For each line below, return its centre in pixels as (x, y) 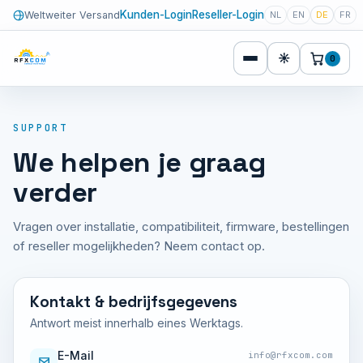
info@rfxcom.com (290, 355)
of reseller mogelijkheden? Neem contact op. (139, 246)
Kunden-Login (156, 15)
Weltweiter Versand (72, 15)
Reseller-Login (228, 15)
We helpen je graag (139, 162)
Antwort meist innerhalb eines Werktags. (137, 323)
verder (55, 192)
